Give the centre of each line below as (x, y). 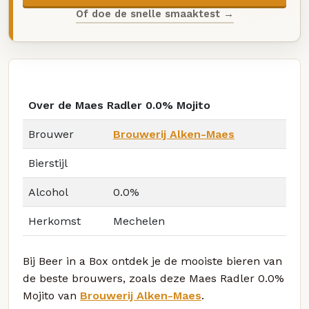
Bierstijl (48, 163)
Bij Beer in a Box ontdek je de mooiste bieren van (152, 261)
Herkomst (54, 221)
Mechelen (139, 221)
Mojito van (51, 296)
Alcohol (48, 192)
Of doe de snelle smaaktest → (154, 13)
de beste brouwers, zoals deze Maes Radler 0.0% (153, 279)
